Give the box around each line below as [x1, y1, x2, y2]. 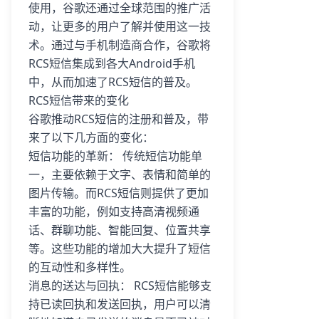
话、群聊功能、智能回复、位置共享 [28, 222, 211, 238]
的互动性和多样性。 [28, 259, 131, 275]
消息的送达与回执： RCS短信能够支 [28, 278, 211, 293]
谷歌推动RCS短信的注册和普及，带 [28, 111, 209, 127]
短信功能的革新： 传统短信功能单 [28, 148, 202, 164]
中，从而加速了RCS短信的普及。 [28, 74, 197, 90]
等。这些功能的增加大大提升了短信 [28, 241, 211, 256]
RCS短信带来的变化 [28, 93, 129, 108]
